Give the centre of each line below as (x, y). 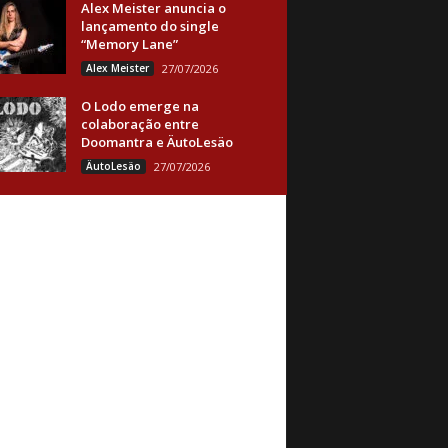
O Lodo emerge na (139, 106)
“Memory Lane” (129, 44)
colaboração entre (139, 124)
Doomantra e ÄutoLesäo (156, 142)
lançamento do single (149, 26)
